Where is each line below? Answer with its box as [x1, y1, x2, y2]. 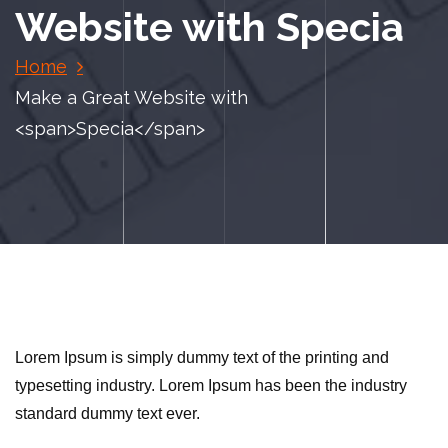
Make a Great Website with [15, 87, 248, 108]
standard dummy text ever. [15, 405, 200, 422]
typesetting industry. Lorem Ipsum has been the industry [15, 377, 407, 394]
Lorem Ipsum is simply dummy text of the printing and [15, 349, 389, 366]
